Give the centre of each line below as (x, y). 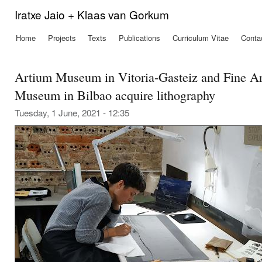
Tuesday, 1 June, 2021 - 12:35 (72, 113)
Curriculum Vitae (201, 38)
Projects (62, 38)
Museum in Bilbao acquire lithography (115, 95)
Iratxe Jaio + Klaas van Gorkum (92, 14)
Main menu (29, 45)
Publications (140, 38)
